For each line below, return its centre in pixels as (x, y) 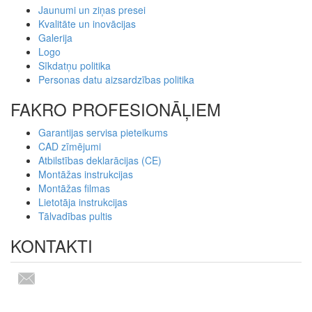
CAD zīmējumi (70, 146)
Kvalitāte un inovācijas (87, 24)
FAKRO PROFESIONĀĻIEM (116, 109)
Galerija (55, 38)
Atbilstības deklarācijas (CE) (100, 160)
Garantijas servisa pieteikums (103, 132)
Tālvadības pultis (75, 216)
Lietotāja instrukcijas (83, 202)
